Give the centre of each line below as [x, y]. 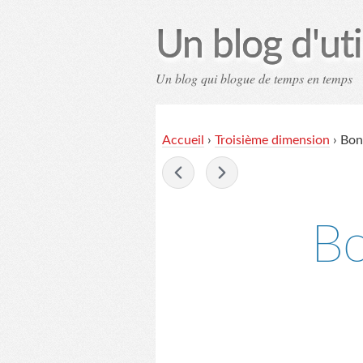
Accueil [183, 140]
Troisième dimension [272, 140]
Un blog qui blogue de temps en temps [254, 78]
